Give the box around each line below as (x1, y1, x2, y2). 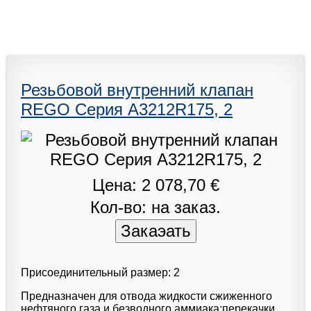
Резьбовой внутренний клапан (21, 80, 253, 99)
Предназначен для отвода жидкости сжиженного (21, 289, 272, 302)
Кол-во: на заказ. (90, 197, 221, 217)
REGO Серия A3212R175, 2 (21, 99, 233, 119)
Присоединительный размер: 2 (21, 266, 180, 278)
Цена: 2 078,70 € (92, 175, 219, 194)
